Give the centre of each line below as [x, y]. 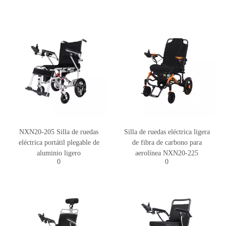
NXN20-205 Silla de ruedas [59, 132]
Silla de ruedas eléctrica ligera [167, 132]
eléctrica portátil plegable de [59, 143]
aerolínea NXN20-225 [167, 153]
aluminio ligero [59, 153]
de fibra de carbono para [167, 143]
